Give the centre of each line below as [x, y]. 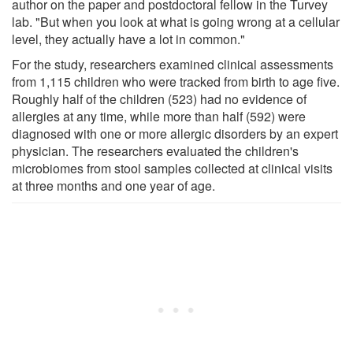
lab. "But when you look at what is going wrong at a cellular [176, 21]
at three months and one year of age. [113, 185]
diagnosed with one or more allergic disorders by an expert [175, 133]
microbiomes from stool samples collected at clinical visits [172, 168]
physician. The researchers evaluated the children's [155, 150]
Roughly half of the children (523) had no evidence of [159, 98]
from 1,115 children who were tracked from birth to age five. [176, 81]
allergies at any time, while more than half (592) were [159, 116]
